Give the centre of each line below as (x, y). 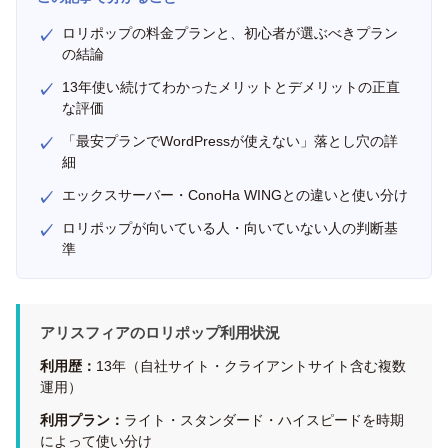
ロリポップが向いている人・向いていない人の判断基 (230, 228)
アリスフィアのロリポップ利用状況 (160, 332)
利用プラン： (82, 420)
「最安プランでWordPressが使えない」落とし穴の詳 (230, 141)
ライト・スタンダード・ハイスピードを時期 (264, 420)
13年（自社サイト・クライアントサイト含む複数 (251, 366)
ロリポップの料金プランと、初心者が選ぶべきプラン (230, 33)
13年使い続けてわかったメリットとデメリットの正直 (231, 87)
